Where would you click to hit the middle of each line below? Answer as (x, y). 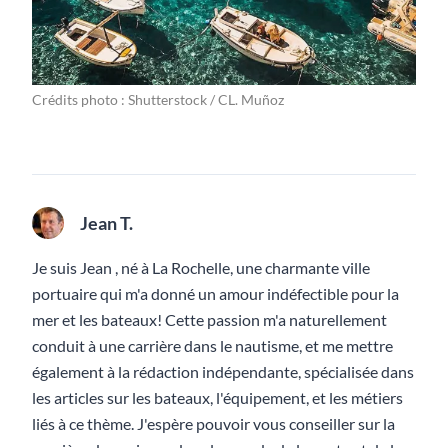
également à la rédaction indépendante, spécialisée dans (223, 372)
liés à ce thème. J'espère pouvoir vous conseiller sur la (213, 424)
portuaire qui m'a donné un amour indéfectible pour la (215, 294)
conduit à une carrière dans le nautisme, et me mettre (212, 346)
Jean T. (106, 223)
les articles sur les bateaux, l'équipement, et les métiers (217, 398)
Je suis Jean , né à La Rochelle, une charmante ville (201, 268)
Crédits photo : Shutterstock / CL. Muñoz (158, 100)
